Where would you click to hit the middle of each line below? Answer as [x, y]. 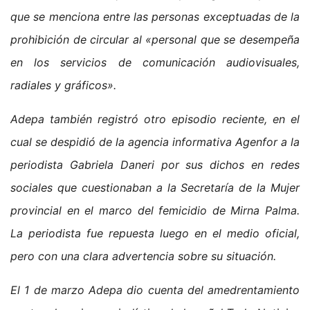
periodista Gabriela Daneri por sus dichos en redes [155, 164]
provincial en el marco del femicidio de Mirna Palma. [155, 210]
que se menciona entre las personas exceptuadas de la [155, 16]
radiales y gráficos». [63, 85]
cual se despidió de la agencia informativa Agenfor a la [155, 142]
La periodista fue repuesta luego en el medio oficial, [155, 233]
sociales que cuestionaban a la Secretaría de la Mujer [155, 187]
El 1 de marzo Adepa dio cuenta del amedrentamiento [155, 290]
